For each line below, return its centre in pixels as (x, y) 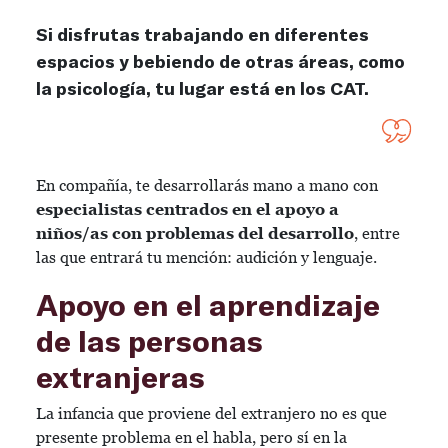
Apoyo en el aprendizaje (208, 304)
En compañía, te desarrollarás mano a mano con (207, 185)
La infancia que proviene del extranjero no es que (211, 413)
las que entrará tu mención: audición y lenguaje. (210, 257)
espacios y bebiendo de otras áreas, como (220, 61)
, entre (377, 233)
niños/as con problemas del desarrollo (195, 233)
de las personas (149, 340)
